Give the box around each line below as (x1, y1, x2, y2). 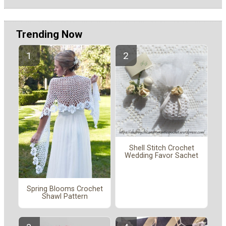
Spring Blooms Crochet (26, 185, 103, 194)
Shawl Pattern (41, 192, 88, 201)
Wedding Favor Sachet (125, 151, 198, 160)
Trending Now (16, 28, 82, 40)
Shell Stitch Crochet (129, 143, 194, 152)
